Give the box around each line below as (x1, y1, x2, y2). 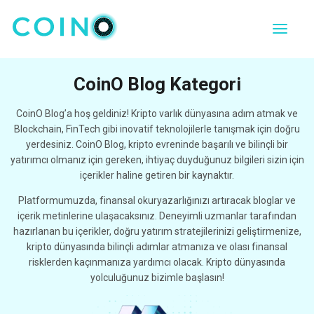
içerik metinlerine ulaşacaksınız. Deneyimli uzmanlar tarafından (18, 210, 296, 221)
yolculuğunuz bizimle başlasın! (90, 272, 224, 283)
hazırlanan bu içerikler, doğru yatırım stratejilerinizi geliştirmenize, (13, 226, 301, 237)
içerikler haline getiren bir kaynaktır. (80, 170, 234, 181)
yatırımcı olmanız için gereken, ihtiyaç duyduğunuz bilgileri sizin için (10, 154, 304, 165)
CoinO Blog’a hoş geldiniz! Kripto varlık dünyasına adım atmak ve (16, 108, 298, 119)
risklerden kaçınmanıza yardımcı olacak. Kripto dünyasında (29, 257, 285, 268)
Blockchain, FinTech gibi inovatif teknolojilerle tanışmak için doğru (14, 123, 300, 135)
